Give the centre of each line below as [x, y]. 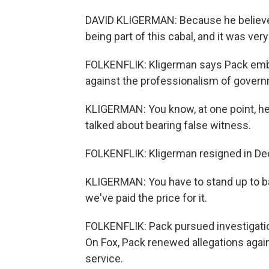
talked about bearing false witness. [168, 125]
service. [104, 258]
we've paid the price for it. [146, 198]
